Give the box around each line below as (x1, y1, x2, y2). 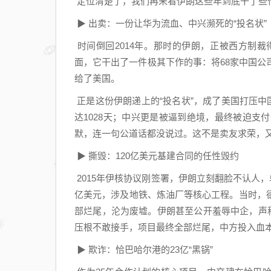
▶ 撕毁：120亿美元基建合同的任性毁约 (74, 151, 239, 161)
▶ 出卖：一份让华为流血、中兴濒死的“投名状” (74, 18, 267, 28)
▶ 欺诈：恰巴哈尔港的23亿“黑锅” (74, 244, 213, 255)
